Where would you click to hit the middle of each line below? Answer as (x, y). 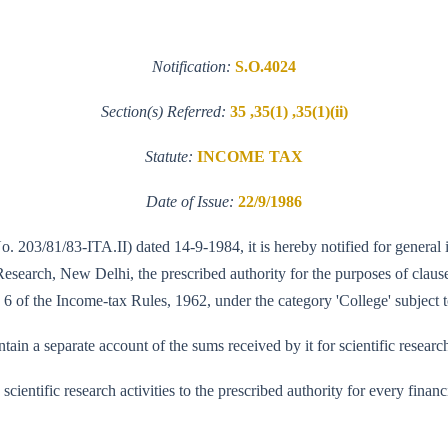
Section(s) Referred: (165, 111)
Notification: (193, 66)
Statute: (171, 156)
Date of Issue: (192, 201)
